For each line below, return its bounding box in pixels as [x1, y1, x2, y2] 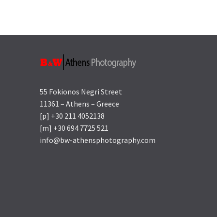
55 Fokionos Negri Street [40, 87, 122, 97]
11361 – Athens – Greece [40, 99, 119, 109]
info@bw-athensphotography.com [40, 135, 155, 145]
